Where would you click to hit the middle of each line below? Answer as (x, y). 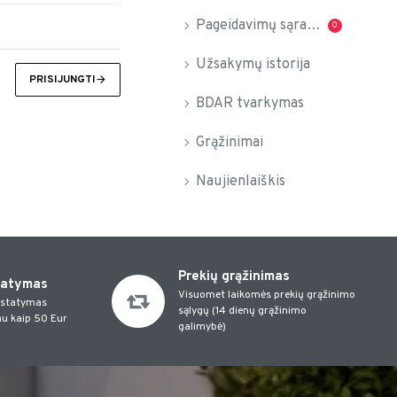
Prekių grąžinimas (234, 277)
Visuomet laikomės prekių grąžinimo (266, 295)
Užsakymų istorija (253, 65)
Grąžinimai (230, 143)
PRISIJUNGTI (62, 80)
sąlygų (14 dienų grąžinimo (242, 311)
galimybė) (202, 327)
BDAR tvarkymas (250, 104)
